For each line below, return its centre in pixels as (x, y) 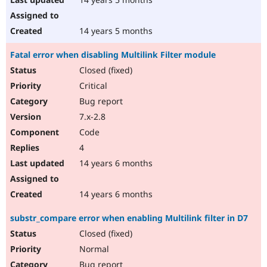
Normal (93, 249)
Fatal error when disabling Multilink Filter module (113, 55)
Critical (92, 86)
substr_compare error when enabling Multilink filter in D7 (129, 218)
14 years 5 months (115, 31)
